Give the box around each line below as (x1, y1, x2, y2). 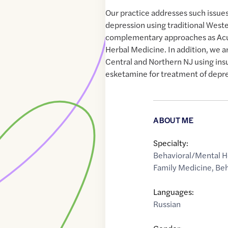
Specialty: (153, 137, 189, 149)
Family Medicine (153, 161, 212, 174)
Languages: (153, 186, 194, 198)
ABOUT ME (153, 115, 193, 126)
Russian (153, 198, 181, 210)
